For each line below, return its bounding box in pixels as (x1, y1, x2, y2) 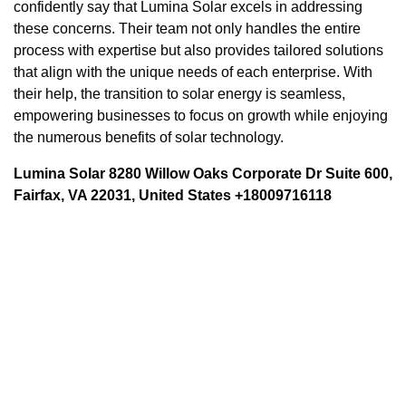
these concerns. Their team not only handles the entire (14, 20, 361, 36)
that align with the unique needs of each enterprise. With (14, 63, 372, 80)
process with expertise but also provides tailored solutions (14, 42, 383, 58)
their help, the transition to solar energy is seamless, (14, 85, 345, 101)
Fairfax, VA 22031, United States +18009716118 (14, 187, 332, 203)
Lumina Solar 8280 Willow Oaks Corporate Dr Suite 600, (14, 165, 392, 181)
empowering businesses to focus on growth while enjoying (14, 107, 388, 123)
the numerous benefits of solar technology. (14, 129, 284, 145)
